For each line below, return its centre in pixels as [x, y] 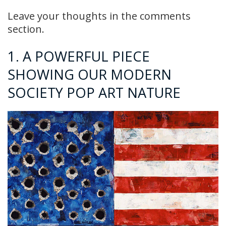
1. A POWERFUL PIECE [79, 56]
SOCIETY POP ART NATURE [94, 92]
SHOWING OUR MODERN [90, 74]
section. [26, 29]
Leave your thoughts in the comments [99, 16]
